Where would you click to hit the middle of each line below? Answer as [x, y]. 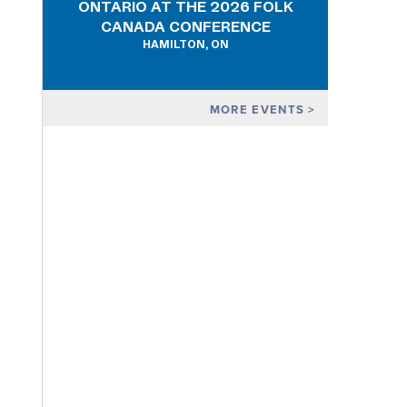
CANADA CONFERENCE [185, 28]
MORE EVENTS [259, 110]
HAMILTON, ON [185, 45]
